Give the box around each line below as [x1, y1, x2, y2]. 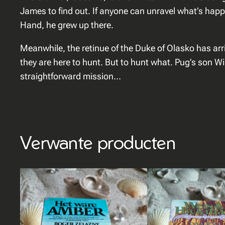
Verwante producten [20, 131, 176, 154]
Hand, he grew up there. [20, 20, 114, 31]
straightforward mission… [20, 71, 121, 82]
